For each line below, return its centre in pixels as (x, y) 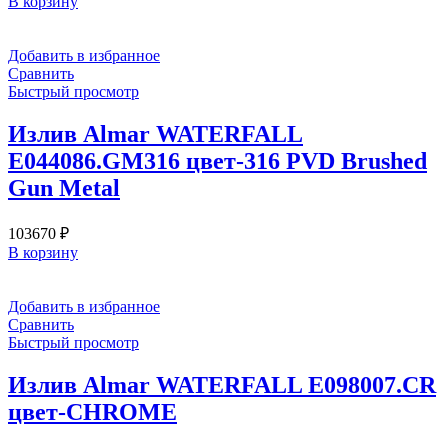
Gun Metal (64, 188)
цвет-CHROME (92, 412)
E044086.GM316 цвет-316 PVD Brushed (217, 161)
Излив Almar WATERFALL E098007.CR (222, 385)
